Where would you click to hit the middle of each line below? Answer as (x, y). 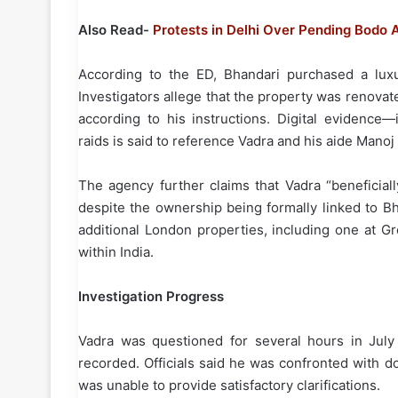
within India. (116, 252)
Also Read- (115, 30)
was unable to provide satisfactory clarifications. (229, 386)
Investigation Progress (151, 297)
